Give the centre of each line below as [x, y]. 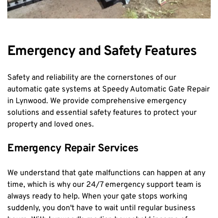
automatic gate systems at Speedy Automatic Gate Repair [109, 89]
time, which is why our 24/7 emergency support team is [104, 185]
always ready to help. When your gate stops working [97, 196]
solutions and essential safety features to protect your [102, 113]
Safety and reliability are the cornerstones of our [92, 78]
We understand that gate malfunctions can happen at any [106, 173]
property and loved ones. [51, 124]
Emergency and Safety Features [102, 51]
